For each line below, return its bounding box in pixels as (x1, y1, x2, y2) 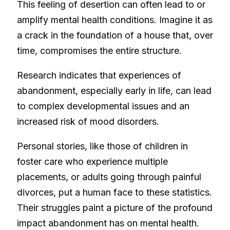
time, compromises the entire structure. (17, 45, 184, 56)
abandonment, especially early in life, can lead (17, 85, 212, 97)
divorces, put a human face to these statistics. (17, 187, 212, 198)
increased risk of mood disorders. (17, 116, 159, 127)
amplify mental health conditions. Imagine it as (17, 14, 213, 26)
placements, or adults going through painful (17, 171, 201, 183)
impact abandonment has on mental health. (17, 218, 199, 229)
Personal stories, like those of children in (17, 141, 188, 152)
